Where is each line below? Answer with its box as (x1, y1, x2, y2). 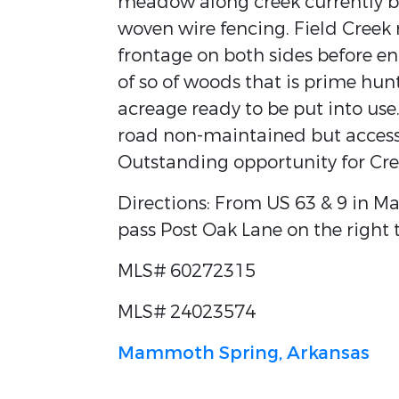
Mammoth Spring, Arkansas (118, 341, 370, 365)
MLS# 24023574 (118, 300, 256, 324)
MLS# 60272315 (118, 259, 256, 283)
